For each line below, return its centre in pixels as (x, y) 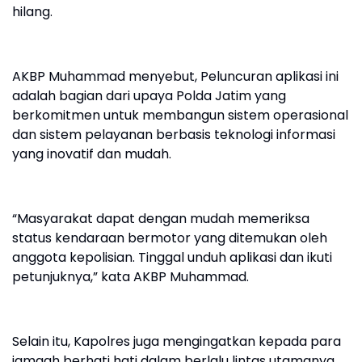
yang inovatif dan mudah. (92, 154)
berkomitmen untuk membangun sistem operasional (180, 115)
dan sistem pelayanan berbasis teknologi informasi (174, 135)
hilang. (32, 12)
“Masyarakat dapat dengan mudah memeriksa (161, 219)
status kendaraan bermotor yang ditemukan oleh (170, 238)
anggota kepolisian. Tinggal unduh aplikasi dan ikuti (172, 257)
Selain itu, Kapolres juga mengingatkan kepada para (177, 341)
